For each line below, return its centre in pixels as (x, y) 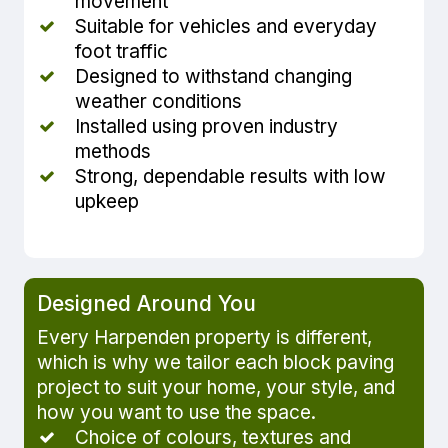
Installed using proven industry (207, 127)
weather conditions (159, 102)
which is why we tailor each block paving (216, 362)
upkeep (107, 202)
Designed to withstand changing (214, 77)
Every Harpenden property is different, (205, 337)
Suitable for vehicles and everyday (226, 27)
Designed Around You (147, 303)
